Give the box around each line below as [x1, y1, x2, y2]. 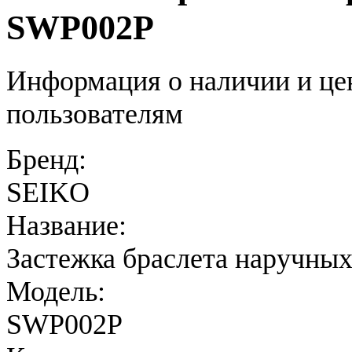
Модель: [6, 276, 105, 308]
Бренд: [6, 144, 86, 176]
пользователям [6, 98, 183, 130]
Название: [6, 210, 126, 242]
